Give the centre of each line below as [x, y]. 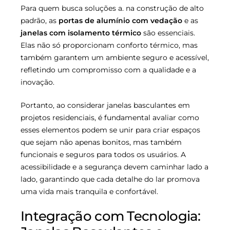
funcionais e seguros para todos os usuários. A [103, 155]
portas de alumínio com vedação [120, 21]
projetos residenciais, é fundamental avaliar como [110, 118]
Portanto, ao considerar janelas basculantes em [105, 106]
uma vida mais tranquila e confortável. [89, 192]
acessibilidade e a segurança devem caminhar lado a [114, 167]
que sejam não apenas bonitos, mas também [101, 142]
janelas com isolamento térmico [81, 33]
